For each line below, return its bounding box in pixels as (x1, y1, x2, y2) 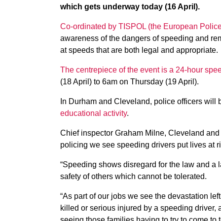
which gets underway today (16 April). (60, 2, 200, 11)
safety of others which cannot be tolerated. (60, 172, 207, 181)
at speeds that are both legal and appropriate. (60, 46, 218, 54)
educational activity (60, 109, 127, 117)
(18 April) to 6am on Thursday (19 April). (60, 77, 199, 86)
